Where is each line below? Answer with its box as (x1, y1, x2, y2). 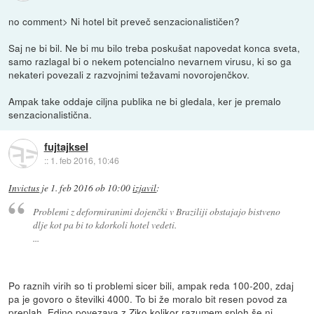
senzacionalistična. (8, 107, 93, 122)
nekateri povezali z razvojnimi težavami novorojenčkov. (8, 67, 250, 82)
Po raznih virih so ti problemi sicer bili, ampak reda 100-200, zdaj (8, 278, 294, 292)
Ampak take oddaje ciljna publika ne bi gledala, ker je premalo (8, 94, 282, 109)
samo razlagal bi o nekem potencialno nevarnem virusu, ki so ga (8, 54, 292, 69)
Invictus (8, 182, 40, 195)
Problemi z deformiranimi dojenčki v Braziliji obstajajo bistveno (32, 204, 280, 218)
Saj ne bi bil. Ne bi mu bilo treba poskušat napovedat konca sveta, (8, 41, 301, 55)
